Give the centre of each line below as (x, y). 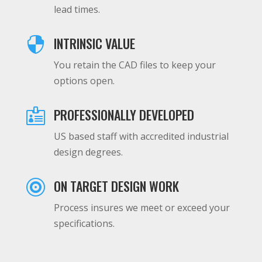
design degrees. (88, 152)
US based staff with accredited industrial (141, 136)
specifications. (84, 223)
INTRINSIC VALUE (94, 43)
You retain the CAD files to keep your (135, 65)
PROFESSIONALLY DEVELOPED (124, 115)
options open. (84, 81)
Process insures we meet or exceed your (142, 208)
